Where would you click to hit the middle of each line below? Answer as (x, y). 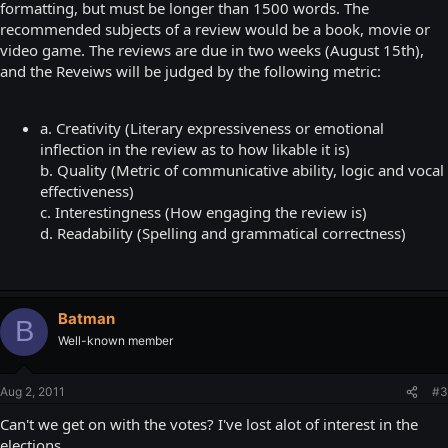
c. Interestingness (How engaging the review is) (203, 211)
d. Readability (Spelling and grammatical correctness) (223, 232)
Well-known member (115, 340)
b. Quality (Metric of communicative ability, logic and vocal (242, 169)
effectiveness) (87, 190)
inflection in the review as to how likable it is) (195, 148)
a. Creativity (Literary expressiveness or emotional (212, 127)
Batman (86, 318)
